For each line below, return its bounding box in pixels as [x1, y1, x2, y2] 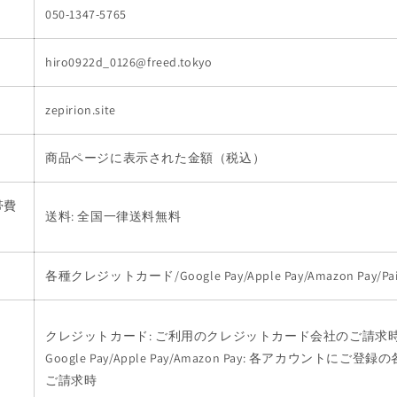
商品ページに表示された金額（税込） [45, 150, 266, 166]
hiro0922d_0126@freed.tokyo [45, 54, 213, 70]
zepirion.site [45, 102, 116, 118]
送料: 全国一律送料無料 [45, 208, 182, 224]
